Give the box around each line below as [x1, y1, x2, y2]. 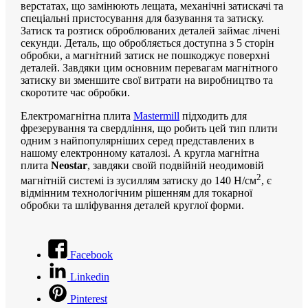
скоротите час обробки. [21, 87, 130, 98]
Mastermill [133, 110, 179, 122]
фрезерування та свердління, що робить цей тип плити [21, 122, 278, 134]
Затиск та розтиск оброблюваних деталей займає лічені [21, 25, 280, 36]
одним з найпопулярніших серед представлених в [21, 135, 254, 146]
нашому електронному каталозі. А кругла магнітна [21, 147, 259, 159]
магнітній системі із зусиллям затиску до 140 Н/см [21, 175, 256, 187]
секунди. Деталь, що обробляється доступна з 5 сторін [21, 37, 274, 49]
